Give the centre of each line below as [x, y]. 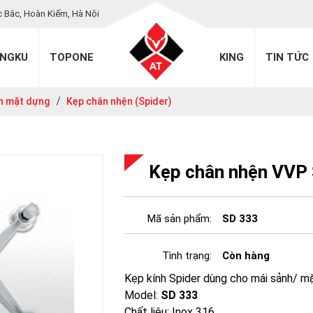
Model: [143, 295]
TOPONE [72, 57]
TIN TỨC [287, 57]
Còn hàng [246, 256]
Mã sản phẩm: [180, 219]
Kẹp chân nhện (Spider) [119, 101]
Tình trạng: [187, 256]
